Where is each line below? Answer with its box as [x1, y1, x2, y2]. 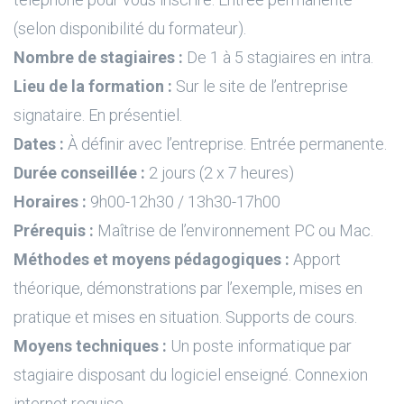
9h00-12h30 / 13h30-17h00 [87, 192, 280, 211]
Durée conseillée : [14, 163, 149, 182]
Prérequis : [14, 221, 94, 240]
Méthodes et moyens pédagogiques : [14, 250, 289, 269]
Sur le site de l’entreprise [172, 77, 348, 96]
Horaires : [14, 192, 87, 211]
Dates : [14, 134, 64, 153]
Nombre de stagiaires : [14, 48, 183, 67]
